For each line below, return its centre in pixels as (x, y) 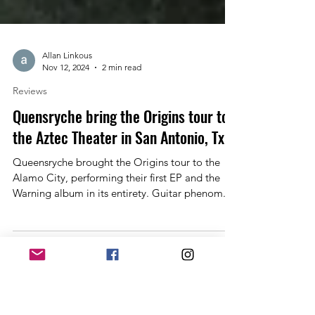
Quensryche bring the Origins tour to (121, 193)
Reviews (30, 168)
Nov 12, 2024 (66, 144)
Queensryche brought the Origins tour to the (44, 239)
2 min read (122, 144)
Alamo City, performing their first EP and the (116, 255)
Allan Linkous (67, 133)
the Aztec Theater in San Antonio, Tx (118, 214)
